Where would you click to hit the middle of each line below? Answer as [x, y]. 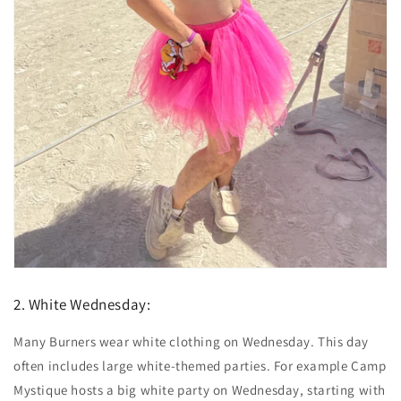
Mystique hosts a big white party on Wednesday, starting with [200, 389]
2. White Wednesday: [82, 304]
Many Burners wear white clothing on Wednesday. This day [192, 341]
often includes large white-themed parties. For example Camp [200, 365]
